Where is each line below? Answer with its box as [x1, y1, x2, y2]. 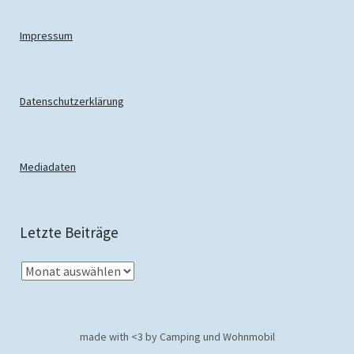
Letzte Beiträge [20, 223, 119, 242]
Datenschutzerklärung [20, 94, 124, 108]
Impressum [20, 28, 73, 43]
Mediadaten [20, 160, 76, 174]
